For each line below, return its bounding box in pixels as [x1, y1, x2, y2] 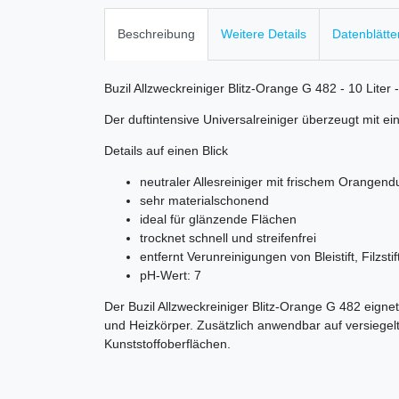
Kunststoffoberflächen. [104, 337, 231, 352]
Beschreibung [118, 27, 195, 42]
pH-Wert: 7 [140, 268, 201, 283]
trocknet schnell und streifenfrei [140, 231, 316, 246]
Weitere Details [221, 27, 306, 42]
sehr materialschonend [140, 193, 269, 208]
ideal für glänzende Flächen [140, 212, 297, 227]
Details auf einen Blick [104, 143, 228, 159]
